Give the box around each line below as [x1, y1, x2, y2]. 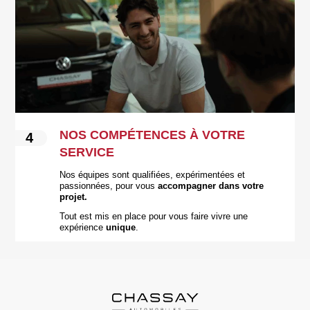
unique [106, 222, 136, 232]
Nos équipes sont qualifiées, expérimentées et [60, 170, 246, 180]
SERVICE [60, 145, 115, 159]
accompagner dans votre [158, 181, 264, 191]
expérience [60, 222, 107, 232]
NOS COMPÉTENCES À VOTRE [60, 127, 246, 142]
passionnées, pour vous [60, 181, 158, 191]
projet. [60, 192, 88, 202]
